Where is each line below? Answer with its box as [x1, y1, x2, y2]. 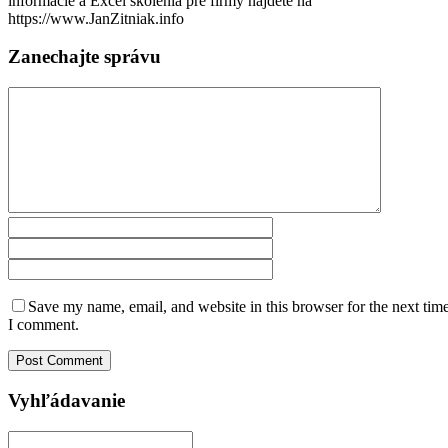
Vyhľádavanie [8, 389, 125, 411]
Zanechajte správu [8, 46, 161, 68]
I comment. [8, 316, 79, 334]
